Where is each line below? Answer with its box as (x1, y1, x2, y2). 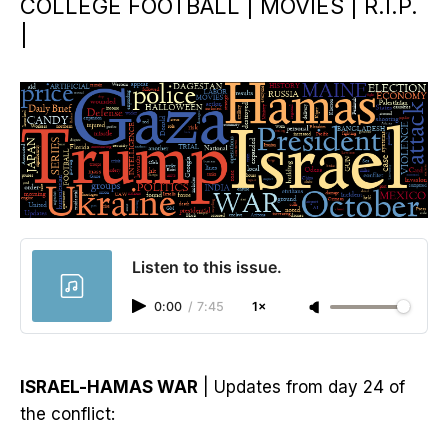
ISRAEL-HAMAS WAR (20, 377, 198, 398)
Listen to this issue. (132, 257, 282, 278)
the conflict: (20, 404, 115, 425)
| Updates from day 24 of (198, 377, 405, 398)
